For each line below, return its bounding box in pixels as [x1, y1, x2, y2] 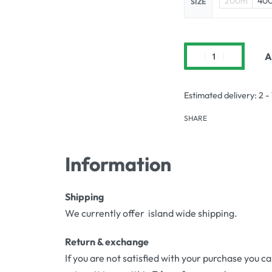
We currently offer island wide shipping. [64, 207, 237, 220]
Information [64, 152, 171, 177]
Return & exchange [64, 236, 149, 248]
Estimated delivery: [183, 90, 257, 101]
